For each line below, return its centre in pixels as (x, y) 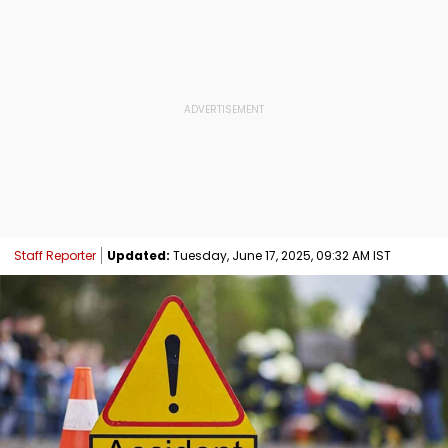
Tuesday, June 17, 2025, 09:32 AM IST (280, 255)
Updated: (138, 255)
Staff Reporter (55, 255)
